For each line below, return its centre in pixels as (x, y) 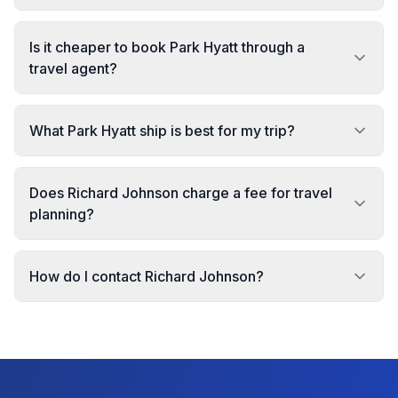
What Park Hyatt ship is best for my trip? (162, 131)
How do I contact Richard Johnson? (147, 276)
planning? (62, 214)
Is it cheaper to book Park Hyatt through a (167, 47)
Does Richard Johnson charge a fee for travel (181, 193)
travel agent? (73, 68)
